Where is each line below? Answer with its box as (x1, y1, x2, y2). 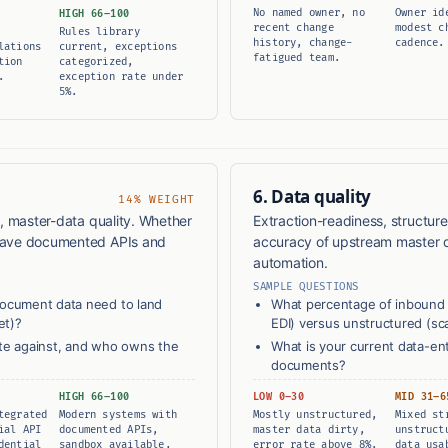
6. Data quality (253, 185, 372, 209)
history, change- (253, 36, 353, 50)
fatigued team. (253, 51, 340, 65)
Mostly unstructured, (253, 408, 378, 422)
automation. (253, 254, 328, 272)
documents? (271, 357, 346, 374)
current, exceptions (59, 40, 177, 54)
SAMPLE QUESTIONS (253, 280, 360, 294)
